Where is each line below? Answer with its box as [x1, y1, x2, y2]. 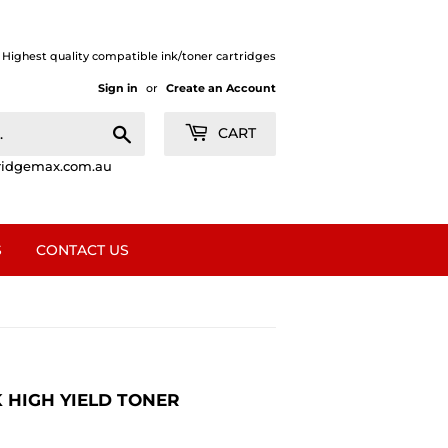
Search [132, 122, 177, 138]
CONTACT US [36, 241, 129, 259]
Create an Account [166, 81, 276, 95]
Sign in [98, 81, 138, 95]
